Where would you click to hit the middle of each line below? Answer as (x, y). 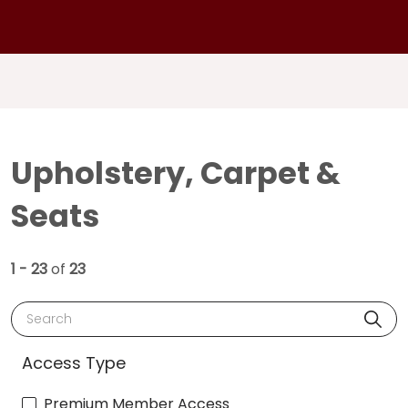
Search (45, 311)
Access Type (74, 362)
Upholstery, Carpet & (176, 173)
